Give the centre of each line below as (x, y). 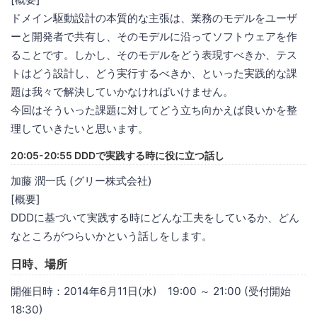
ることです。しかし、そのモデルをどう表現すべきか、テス (154, 54)
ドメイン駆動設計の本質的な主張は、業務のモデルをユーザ (154, 18)
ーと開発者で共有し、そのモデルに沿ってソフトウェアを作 (154, 36)
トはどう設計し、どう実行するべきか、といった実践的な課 (154, 73)
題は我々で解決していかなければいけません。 (122, 91)
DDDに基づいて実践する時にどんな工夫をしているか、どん (155, 217)
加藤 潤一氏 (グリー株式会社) (81, 180)
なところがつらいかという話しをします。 (111, 236)
